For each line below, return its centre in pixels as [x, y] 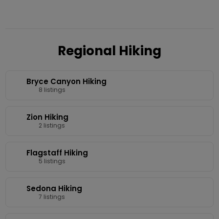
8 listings [51, 89]
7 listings [51, 197]
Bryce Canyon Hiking [67, 81]
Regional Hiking [109, 51]
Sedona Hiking [55, 188]
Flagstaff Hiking [57, 153]
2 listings [51, 125]
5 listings [51, 161]
